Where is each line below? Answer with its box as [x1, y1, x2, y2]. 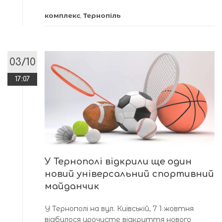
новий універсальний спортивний [45, 169, 214, 179]
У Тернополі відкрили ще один [45, 157, 192, 167]
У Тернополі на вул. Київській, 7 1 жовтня [45, 204, 194, 214]
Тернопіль [83, 11, 121, 19]
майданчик [45, 181, 99, 192]
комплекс [45, 11, 80, 19]
